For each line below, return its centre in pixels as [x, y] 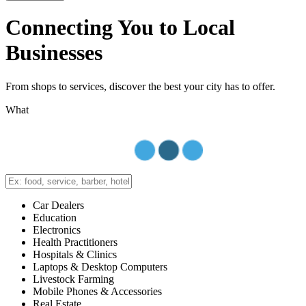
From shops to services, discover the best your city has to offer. [140, 86]
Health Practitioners [75, 242]
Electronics [57, 229]
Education [55, 217]
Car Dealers [58, 205]
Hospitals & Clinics [75, 254]
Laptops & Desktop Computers [100, 266]
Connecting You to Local [120, 28]
